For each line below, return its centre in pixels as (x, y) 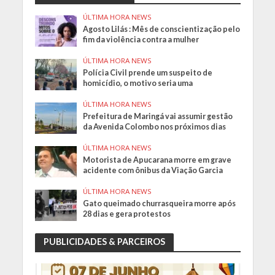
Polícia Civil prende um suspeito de (148, 72)
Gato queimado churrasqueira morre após (160, 204)
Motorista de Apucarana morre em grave (157, 160)
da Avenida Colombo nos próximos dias (155, 126)
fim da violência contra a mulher (141, 39)
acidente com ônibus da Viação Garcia (153, 170)
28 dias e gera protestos (127, 214)
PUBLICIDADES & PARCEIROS (104, 242)
